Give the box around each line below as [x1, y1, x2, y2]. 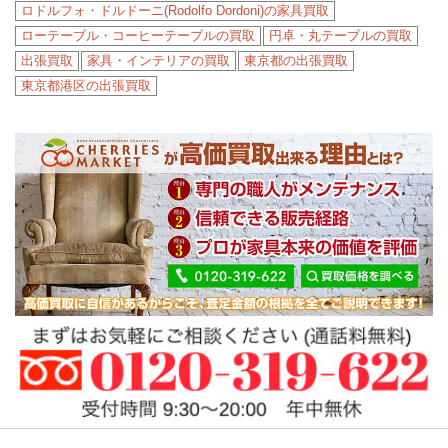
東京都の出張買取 [244, 53, 348, 69]
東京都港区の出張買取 [21, 78, 151, 94]
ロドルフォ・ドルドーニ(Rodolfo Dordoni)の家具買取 [21, 3, 329, 19]
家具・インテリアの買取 [87, 53, 230, 69]
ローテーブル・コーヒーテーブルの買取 [21, 28, 255, 44]
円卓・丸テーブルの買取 [269, 28, 412, 44]
